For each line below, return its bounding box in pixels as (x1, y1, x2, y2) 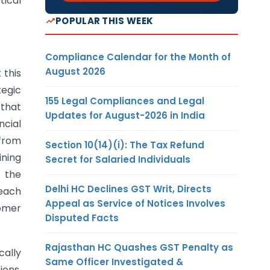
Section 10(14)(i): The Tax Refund (45, 138, 204, 151)
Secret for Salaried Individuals (45, 152, 190, 166)
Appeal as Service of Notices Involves (45, 196, 225, 210)
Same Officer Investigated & (45, 255, 183, 268)
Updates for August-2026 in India (45, 108, 205, 122)
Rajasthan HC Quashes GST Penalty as (45, 240, 233, 254)
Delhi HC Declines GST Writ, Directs (45, 182, 212, 195)
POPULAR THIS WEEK (55, 14, 154, 27)
